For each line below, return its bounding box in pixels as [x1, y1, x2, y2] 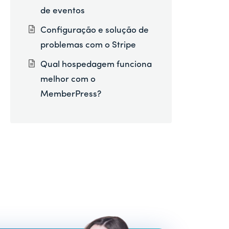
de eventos [40, 7, 85, 16]
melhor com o [40, 75, 96, 84]
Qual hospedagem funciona [40, 60, 152, 69]
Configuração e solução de [40, 26, 149, 35]
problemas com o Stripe [40, 41, 136, 50]
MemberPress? [40, 89, 101, 99]
